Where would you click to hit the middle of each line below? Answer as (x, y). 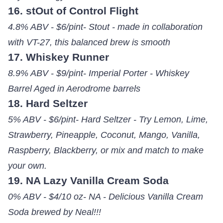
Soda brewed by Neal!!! (54, 212)
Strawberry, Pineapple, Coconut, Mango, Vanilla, (104, 135)
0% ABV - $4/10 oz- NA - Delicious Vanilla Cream (105, 197)
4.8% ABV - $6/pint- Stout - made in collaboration (105, 27)
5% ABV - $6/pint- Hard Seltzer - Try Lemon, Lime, (108, 119)
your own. (27, 166)
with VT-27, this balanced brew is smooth (89, 42)
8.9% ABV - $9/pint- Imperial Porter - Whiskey (98, 73)
